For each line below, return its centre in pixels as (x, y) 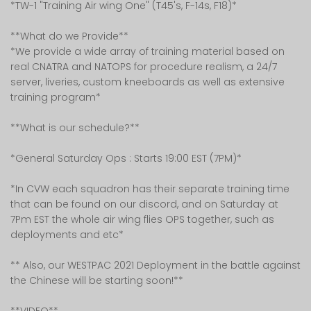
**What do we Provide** (69, 36)
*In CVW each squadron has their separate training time (150, 189)
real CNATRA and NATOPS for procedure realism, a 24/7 (144, 67)
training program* (56, 97)
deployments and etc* (67, 235)
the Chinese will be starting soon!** (97, 280)
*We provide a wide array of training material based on (148, 51)
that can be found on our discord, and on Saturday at (144, 204)
